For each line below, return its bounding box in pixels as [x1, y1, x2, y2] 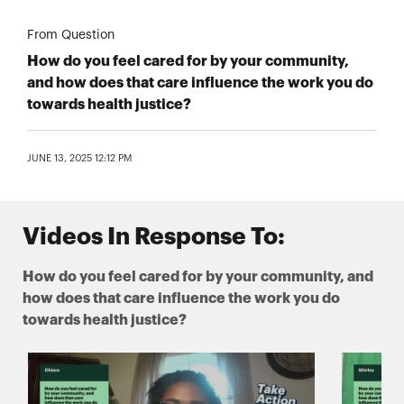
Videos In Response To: [23, 225, 285, 250]
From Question [27, 29, 115, 42]
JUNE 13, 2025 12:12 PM [27, 153, 132, 164]
